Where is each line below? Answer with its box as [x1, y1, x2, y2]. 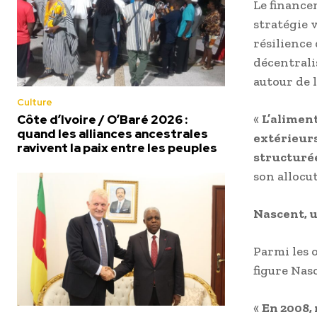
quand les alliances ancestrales [17, 125, 208, 142]
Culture [17, 96, 52, 108]
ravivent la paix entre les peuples [17, 139, 217, 156]
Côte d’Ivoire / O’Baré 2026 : [17, 111, 188, 127]
